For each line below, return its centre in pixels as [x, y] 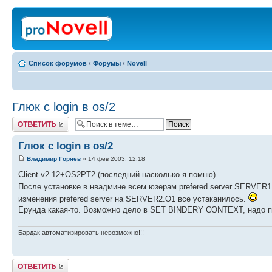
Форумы [107, 63]
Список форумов [58, 63]
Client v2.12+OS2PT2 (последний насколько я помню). [118, 175]
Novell [137, 63]
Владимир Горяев [54, 159]
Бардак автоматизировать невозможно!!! [81, 232]
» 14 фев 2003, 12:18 [113, 159]
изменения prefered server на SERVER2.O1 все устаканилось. [133, 199]
